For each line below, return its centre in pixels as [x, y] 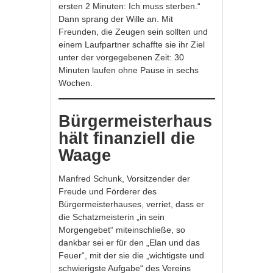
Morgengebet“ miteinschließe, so [122, 229]
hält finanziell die [127, 138]
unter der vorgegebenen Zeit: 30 [122, 57]
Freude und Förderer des [108, 191]
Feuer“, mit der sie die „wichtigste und [132, 255]
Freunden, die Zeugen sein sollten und [133, 31]
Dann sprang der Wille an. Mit [116, 19]
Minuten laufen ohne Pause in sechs [129, 70]
